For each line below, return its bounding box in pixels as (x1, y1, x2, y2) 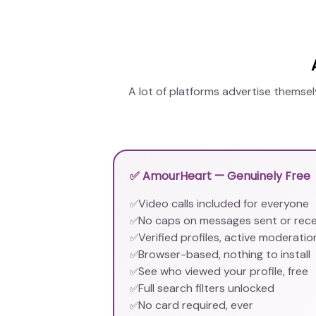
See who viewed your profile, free (138, 264, 309, 279)
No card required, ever (138, 298, 254, 313)
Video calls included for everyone (138, 196, 310, 212)
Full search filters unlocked (138, 281, 275, 296)
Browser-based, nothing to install (138, 247, 311, 262)
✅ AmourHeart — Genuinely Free (130, 168, 311, 185)
